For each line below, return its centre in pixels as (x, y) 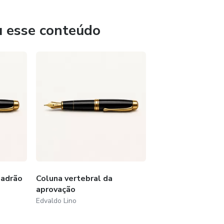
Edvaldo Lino (56, 200)
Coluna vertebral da (74, 178)
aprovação (56, 189)
